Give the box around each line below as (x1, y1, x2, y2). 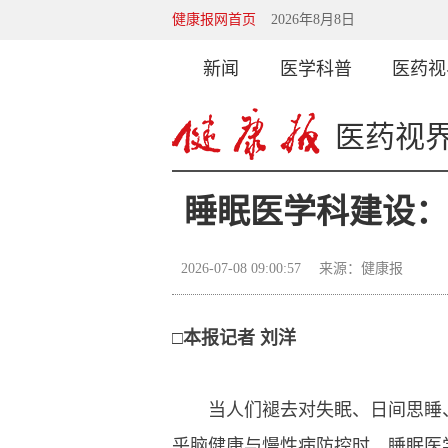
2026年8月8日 (271, 12, 355, 27)
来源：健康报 (319, 261, 403, 276)
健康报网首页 (172, 12, 256, 27)
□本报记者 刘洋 (172, 328, 296, 348)
